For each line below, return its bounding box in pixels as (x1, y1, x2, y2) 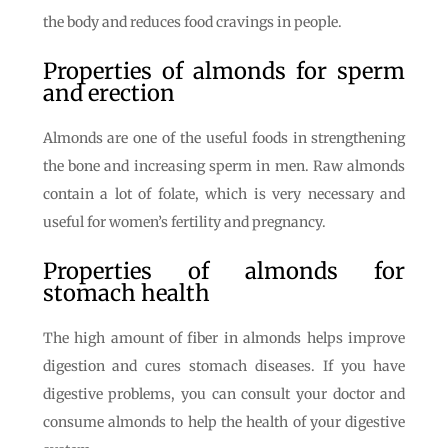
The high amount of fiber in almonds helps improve (42, 329, 406, 347)
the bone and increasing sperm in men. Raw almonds (42, 157, 406, 175)
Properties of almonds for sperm (42, 57, 406, 85)
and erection (42, 79, 175, 107)
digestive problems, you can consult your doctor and (42, 385, 406, 403)
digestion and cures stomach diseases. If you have (42, 357, 406, 375)
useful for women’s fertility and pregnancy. (42, 213, 326, 231)
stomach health (42, 279, 210, 307)
